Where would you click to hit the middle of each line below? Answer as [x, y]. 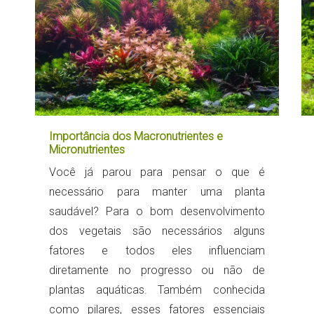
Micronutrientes [87, 150]
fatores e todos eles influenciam [157, 251]
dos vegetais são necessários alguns [157, 231]
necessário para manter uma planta [157, 192]
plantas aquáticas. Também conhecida [157, 290]
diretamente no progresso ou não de [157, 271]
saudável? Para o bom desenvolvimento [157, 212]
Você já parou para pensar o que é [157, 172]
